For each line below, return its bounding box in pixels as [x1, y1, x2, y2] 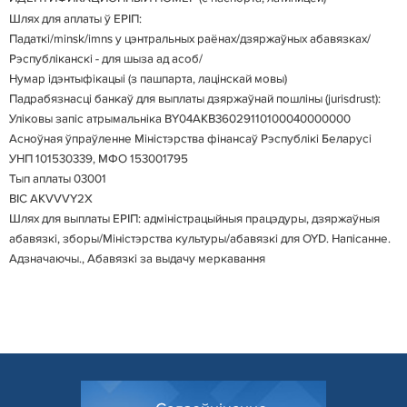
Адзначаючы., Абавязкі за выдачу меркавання [9, 252, 265, 267]
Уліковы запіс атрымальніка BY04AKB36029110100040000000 [9, 112, 351, 127]
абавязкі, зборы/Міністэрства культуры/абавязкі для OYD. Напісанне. [9, 232, 391, 247]
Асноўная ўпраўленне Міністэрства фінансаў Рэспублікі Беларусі [9, 132, 372, 147]
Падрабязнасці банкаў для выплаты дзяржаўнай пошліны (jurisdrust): [9, 92, 381, 107]
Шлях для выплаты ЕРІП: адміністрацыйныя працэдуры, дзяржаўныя [9, 212, 380, 227]
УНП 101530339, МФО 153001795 [9, 152, 188, 167]
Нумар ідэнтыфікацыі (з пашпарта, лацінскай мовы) [9, 72, 287, 87]
